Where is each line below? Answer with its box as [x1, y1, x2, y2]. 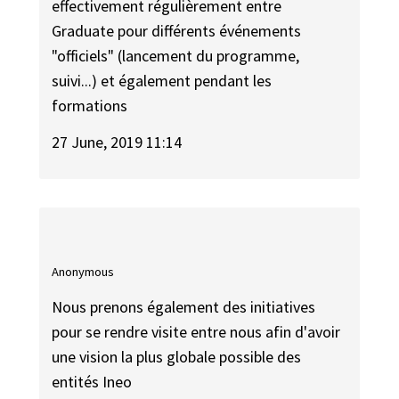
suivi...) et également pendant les [52, 70, 273, 92]
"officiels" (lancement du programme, [52, 45, 300, 67]
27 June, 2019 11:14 [52, 131, 183, 152]
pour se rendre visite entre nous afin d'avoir [52, 322, 341, 343]
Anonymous [52, 263, 115, 280]
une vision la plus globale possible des [52, 346, 302, 368]
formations [52, 95, 128, 117]
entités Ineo [52, 371, 133, 393]
